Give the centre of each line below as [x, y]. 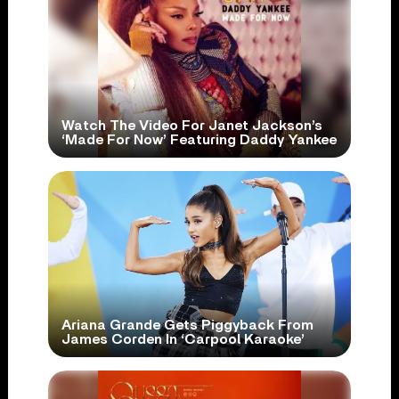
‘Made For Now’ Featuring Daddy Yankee [199, 140]
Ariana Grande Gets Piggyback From [187, 325]
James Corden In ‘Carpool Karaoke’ [183, 339]
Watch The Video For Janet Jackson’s [191, 126]
